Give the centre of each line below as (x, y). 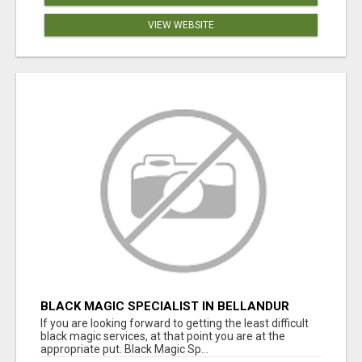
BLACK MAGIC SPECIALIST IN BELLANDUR (165, 307)
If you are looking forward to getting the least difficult (175, 324)
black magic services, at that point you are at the (163, 337)
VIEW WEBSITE (181, 25)
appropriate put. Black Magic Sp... (124, 349)
